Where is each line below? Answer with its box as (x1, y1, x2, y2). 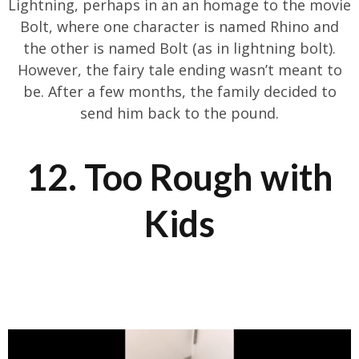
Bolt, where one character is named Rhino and (20, 17, 339, 37)
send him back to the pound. (80, 103, 279, 123)
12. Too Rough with (26, 155, 333, 200)
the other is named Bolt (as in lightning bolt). (23, 38, 336, 58)
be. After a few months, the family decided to (22, 82, 337, 102)
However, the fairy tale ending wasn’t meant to (17, 60, 342, 80)
